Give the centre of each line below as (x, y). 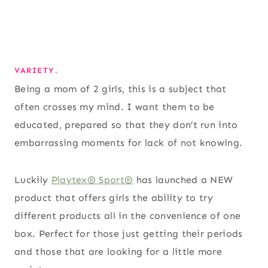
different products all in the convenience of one (128, 215)
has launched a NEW (183, 179)
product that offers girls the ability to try (114, 197)
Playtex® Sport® (92, 179)
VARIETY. (36, 71)
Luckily (33, 179)
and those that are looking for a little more (118, 251)
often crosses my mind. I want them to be (115, 106)
